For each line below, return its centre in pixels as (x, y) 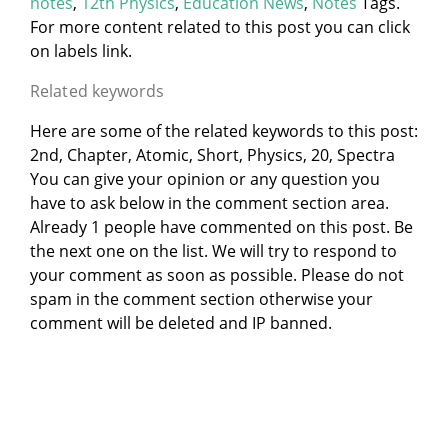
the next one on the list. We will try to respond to (213, 250)
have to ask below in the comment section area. (209, 202)
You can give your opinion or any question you (205, 178)
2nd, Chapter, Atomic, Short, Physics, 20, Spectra (212, 154)
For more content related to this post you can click (220, 26)
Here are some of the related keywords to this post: (224, 130)
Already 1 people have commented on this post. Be (221, 226)
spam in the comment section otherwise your (201, 298)
